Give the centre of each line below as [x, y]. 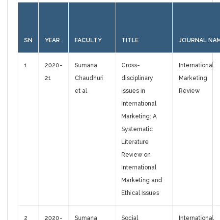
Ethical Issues [140, 193]
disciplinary [137, 78]
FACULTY [88, 41]
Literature [135, 142]
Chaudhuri [89, 78]
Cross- [131, 66]
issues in [133, 91]
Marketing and [142, 180]
